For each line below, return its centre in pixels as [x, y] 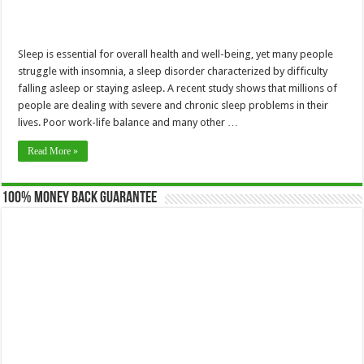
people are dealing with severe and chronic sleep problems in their [173, 105]
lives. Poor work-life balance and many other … [128, 122]
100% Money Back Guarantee [80, 198]
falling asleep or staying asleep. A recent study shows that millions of [178, 88]
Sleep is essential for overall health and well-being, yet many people [176, 54]
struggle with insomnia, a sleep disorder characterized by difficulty [173, 71]
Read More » [53, 151]
